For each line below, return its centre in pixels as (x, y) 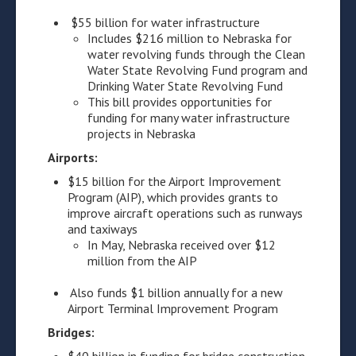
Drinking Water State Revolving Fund (185, 86)
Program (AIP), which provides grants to (173, 197)
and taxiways (103, 229)
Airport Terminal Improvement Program (173, 308)
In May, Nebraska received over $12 (182, 245)
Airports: (73, 157)
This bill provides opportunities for (180, 102)
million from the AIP (142, 261)
